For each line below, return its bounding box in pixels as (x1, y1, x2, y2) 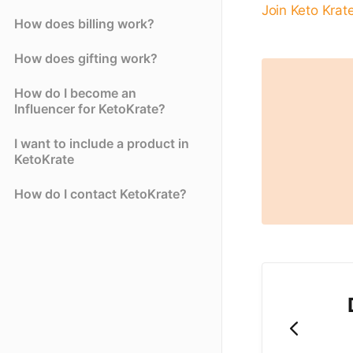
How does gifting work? (14, 50, 158, 67)
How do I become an (14, 85, 136, 102)
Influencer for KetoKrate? (14, 101, 165, 117)
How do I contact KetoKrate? (14, 186, 187, 203)
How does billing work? (14, 16, 154, 32)
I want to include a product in (14, 136, 189, 152)
